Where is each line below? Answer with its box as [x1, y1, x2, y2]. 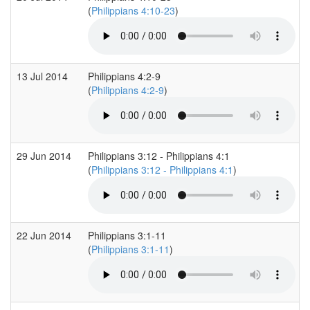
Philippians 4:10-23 [91, 3, 175, 17]
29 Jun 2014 [17, 148, 74, 163]
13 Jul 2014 [17, 69, 71, 83]
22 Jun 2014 [17, 228, 74, 242]
